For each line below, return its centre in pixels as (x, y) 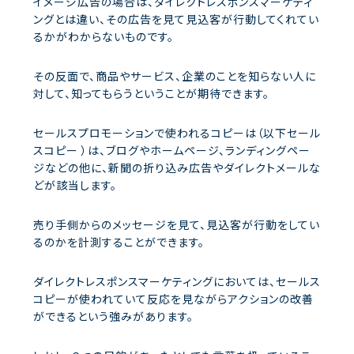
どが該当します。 (75, 185)
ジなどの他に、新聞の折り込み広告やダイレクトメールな (177, 167)
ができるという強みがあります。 (113, 316)
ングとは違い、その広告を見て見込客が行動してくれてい (176, 19)
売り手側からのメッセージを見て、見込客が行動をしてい (177, 224)
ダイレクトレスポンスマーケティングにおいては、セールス (177, 281)
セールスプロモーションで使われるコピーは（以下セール (177, 132)
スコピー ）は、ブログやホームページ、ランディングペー (172, 150)
